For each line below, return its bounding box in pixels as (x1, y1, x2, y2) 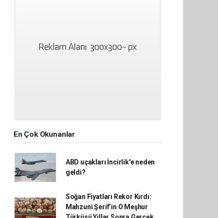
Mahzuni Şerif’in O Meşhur (65, 203, 148, 211)
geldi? (65, 168, 86, 176)
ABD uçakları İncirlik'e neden (65, 158, 155, 166)
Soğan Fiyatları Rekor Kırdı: (65, 193, 151, 200)
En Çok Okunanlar (14, 130, 75, 139)
